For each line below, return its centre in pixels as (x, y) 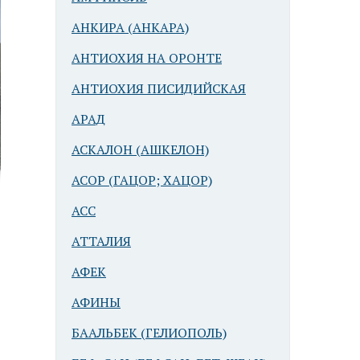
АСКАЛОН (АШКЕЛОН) (140, 149)
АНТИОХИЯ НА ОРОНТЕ (147, 58)
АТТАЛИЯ (101, 241)
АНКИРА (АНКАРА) (130, 27)
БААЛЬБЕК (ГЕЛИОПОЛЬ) (149, 333)
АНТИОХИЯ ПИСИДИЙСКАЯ (159, 88)
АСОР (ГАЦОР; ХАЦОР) (142, 180)
